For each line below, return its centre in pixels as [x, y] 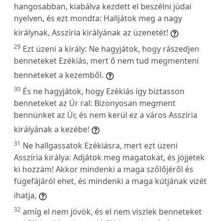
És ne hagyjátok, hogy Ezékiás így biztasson [104, 91]
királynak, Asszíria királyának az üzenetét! [91, 32]
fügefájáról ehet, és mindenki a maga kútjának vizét [110, 181]
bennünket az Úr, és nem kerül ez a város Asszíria [106, 115]
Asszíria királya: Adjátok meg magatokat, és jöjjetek [109, 157]
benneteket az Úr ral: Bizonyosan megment [95, 103]
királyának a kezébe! [52, 129]
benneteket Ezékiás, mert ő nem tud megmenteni [106, 60]
